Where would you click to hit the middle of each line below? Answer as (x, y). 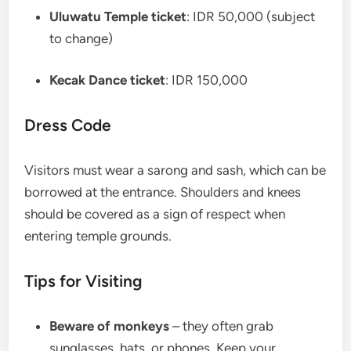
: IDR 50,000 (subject (251, 16)
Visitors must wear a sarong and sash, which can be (175, 170)
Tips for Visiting (84, 281)
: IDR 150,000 (207, 80)
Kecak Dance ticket (108, 80)
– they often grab (222, 326)
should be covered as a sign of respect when (155, 214)
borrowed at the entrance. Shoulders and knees (163, 192)
